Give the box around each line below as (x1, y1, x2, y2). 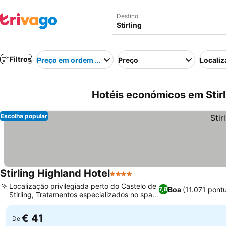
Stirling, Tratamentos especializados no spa (9, 190, 152, 199)
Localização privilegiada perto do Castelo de (9, 182, 156, 190)
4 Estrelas (109, 174, 147, 184)
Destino (117, 12, 138, 20)
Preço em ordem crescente (37, 55, 129, 64)
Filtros (10, 54, 32, 63)
